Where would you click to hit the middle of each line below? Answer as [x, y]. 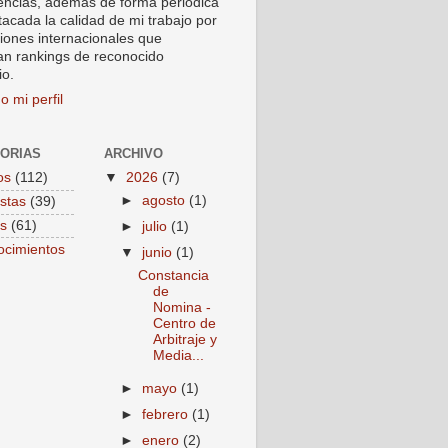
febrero [167, 415]
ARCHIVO [133, 153]
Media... [178, 356]
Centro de [184, 324]
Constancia [173, 276]
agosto [166, 201]
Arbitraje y [184, 340]
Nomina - [181, 308]
